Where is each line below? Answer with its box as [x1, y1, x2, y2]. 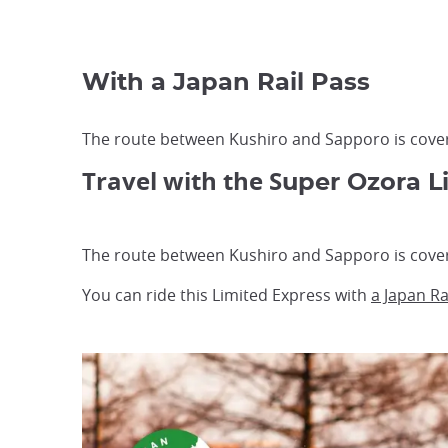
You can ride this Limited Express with [82, 284, 371, 306]
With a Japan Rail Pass [82, 71, 370, 95]
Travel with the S [82, 164, 282, 198]
